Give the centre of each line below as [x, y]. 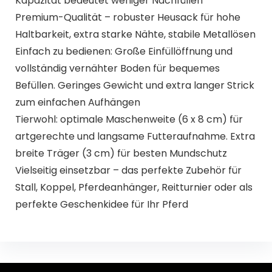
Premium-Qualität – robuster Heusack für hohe [127, 18]
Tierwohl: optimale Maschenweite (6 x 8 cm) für [129, 120]
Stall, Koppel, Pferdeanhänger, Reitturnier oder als [134, 188]
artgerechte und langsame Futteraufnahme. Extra [135, 137]
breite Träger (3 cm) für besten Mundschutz [121, 154]
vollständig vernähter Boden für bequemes [117, 69]
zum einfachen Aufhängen [77, 103]
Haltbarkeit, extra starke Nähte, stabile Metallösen [135, 35]
